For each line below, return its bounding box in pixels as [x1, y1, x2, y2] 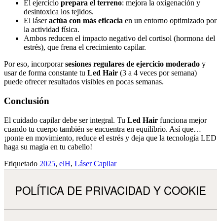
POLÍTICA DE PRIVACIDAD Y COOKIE [15, 182, 206, 198]
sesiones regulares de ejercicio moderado [65, 60, 200, 69]
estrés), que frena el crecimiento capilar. [24, 43, 146, 52]
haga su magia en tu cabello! [4, 142, 92, 151]
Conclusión [4, 95, 49, 106]
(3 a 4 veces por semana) [118, 69, 197, 77]
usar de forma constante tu [4, 69, 87, 77]
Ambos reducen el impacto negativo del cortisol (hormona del [24, 34, 215, 43]
